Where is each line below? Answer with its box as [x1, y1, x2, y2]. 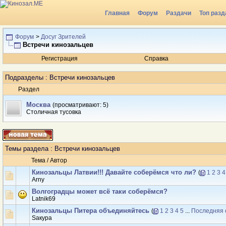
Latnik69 [32, 195, 55, 202]
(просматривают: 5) [52, 101, 108, 108]
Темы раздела [5, 145, 48, 152]
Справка [144, 55, 168, 62]
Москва [26, 101, 50, 108]
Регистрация [41, 55, 78, 62]
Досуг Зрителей [41, 33, 86, 40]
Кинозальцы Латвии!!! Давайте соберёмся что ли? [32, 168, 196, 176]
